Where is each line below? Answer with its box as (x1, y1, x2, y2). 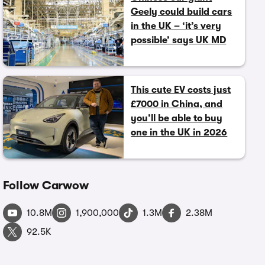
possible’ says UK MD (131, 34, 227, 46)
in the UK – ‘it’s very (131, 20, 222, 31)
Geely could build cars (131, 6, 232, 17)
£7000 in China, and (131, 98, 223, 109)
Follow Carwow (2, 178, 89, 192)
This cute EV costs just (131, 84, 231, 95)
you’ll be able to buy (131, 112, 223, 124)
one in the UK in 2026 (131, 127, 228, 138)
